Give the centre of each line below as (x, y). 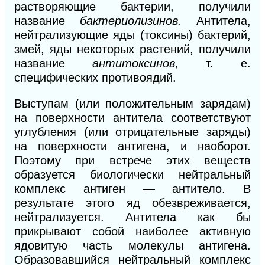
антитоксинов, (149, 64)
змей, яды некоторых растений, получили (132, 49)
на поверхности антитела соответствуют (132, 118)
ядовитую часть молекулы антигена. (132, 246)
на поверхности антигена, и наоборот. (132, 146)
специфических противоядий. (95, 78)
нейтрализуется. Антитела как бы (132, 217)
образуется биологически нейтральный (132, 175)
